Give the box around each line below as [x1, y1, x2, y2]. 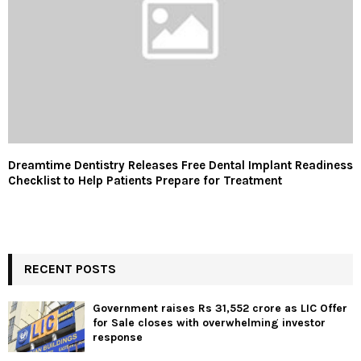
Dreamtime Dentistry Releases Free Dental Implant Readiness [8, 157, 353, 172]
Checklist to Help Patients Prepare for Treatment [8, 172, 282, 188]
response [93, 330, 143, 344]
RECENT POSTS [24, 260, 116, 276]
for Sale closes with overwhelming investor [93, 315, 326, 330]
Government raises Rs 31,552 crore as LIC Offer [93, 301, 347, 315]
